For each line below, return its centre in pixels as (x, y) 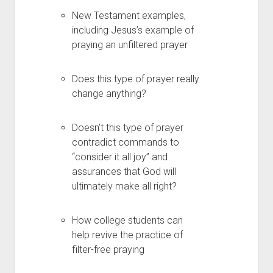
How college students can (127, 220)
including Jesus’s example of (133, 30)
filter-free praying (108, 250)
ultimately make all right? (124, 186)
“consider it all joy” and (119, 157)
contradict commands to (125, 142)
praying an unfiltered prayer (129, 45)
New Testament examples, (129, 16)
